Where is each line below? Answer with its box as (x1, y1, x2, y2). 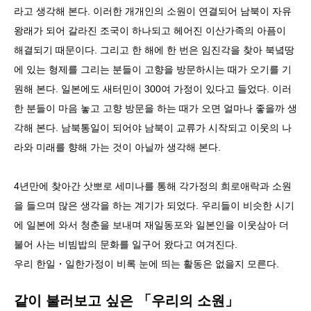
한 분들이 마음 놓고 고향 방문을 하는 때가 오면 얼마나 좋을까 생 (14, 102, 297, 114)
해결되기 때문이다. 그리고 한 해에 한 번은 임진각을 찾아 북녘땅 (14, 44, 294, 56)
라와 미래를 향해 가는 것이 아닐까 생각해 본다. (14, 141, 221, 153)
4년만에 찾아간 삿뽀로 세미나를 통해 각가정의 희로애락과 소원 (14, 180, 292, 192)
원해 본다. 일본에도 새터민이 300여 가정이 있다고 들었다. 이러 (14, 83, 292, 94)
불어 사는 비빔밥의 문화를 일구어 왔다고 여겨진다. (14, 238, 237, 250)
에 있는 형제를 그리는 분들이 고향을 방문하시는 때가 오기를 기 (14, 63, 292, 75)
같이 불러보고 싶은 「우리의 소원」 (14, 292, 239, 308)
